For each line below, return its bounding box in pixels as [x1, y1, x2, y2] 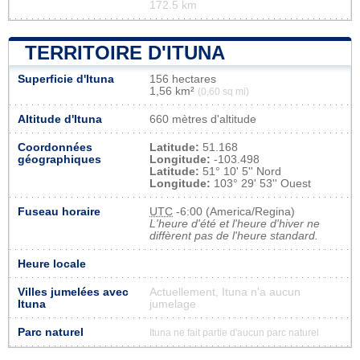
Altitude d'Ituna [18, 112, 102, 125]
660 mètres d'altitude [149, 112, 256, 125]
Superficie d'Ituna [18, 72, 114, 85]
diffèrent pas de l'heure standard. [149, 229, 318, 242]
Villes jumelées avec [18, 285, 129, 298]
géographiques [18, 153, 101, 166]
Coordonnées [18, 141, 92, 153]
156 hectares [149, 72, 216, 85]
